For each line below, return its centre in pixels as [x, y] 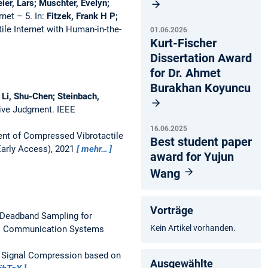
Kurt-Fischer [183, 43]
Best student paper [201, 141]
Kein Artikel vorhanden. [193, 228]
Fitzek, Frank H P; [82, 16]
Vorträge [172, 210]
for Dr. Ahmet [185, 73]
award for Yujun [192, 156]
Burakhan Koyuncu [200, 88]
